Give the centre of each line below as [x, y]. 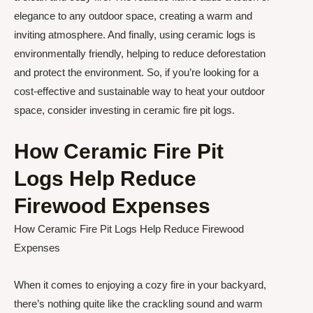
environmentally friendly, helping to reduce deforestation [140, 53]
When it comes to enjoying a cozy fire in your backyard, [140, 285]
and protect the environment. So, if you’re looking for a [136, 72]
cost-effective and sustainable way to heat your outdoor [139, 91]
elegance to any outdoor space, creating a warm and [133, 15]
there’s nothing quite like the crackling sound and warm [138, 304]
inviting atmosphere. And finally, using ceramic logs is [135, 34]
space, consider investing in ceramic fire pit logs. [124, 110]
